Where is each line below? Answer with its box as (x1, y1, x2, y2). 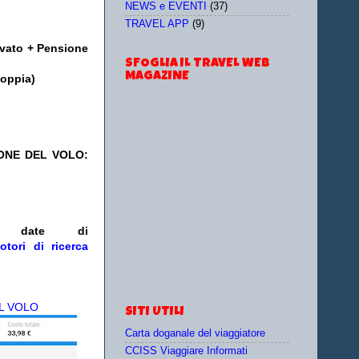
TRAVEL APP (125, 18, 189, 30)
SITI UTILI (125, 305, 184, 319)
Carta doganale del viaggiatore (125, 327, 265, 339)
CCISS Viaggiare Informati (125, 345, 248, 357)
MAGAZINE (125, 70, 189, 83)
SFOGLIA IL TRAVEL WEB (125, 57, 270, 71)
